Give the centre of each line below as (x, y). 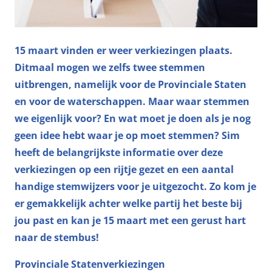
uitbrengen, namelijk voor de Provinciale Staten (131, 84)
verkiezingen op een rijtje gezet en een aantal (124, 169)
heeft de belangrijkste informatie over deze (119, 152)
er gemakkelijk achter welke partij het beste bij (128, 203)
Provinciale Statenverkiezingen (90, 264)
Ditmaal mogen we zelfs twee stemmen (110, 67)
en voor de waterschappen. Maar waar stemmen (132, 101)
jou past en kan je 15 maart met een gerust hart (130, 220)
